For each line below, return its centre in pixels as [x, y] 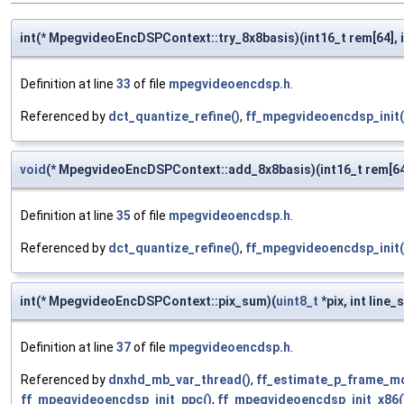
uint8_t [297, 302]
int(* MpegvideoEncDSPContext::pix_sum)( [148, 302]
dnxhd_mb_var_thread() [179, 380]
